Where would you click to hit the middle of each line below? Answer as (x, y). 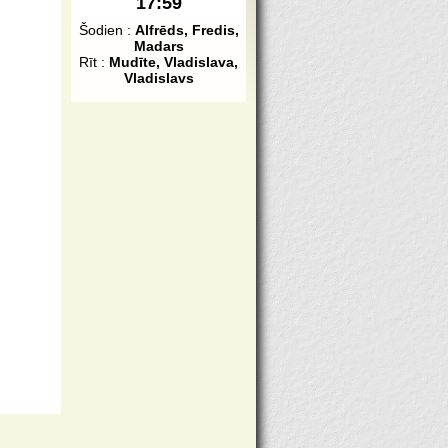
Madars (158, 46)
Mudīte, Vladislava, (173, 62)
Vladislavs (158, 78)
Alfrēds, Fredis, (186, 30)
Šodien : (106, 30)
